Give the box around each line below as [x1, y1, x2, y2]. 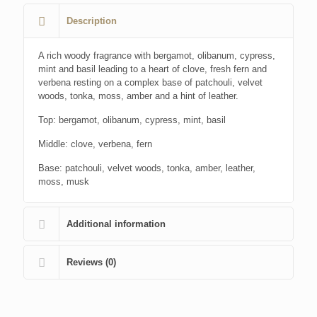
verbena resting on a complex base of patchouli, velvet [38, 76, 263, 88]
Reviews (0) [67, 256, 116, 267]
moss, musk [38, 175, 89, 187]
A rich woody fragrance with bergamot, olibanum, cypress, [38, 50, 275, 61]
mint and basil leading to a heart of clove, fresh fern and [38, 63, 267, 74]
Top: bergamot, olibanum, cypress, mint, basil [38, 114, 226, 125]
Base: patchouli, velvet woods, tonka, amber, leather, [38, 162, 255, 173]
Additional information [67, 218, 166, 229]
